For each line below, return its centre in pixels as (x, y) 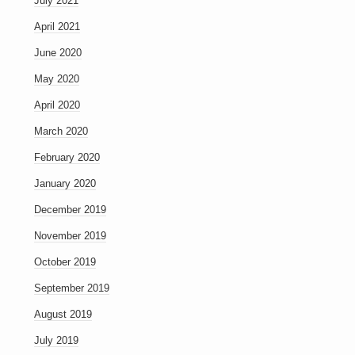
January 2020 (65, 183)
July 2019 (56, 340)
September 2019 (71, 288)
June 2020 (57, 53)
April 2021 (57, 27)
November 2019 (70, 236)
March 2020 (61, 131)
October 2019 (65, 262)
